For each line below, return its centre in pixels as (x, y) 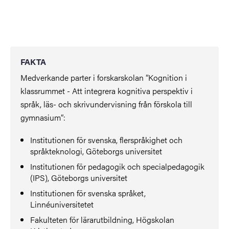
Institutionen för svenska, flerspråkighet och (107, 140)
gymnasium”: (43, 117)
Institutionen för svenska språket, (88, 193)
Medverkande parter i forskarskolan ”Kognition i (104, 77)
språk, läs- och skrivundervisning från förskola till (106, 104)
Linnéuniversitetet (62, 204)
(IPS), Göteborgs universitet (79, 177)
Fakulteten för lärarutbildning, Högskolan (102, 219)
